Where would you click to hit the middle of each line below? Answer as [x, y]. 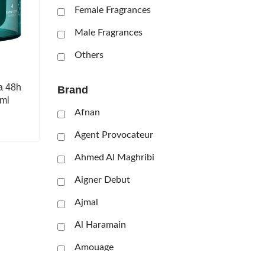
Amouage [94, 247]
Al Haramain [100, 225]
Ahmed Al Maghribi [114, 157]
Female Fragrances [112, 10]
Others [89, 55]
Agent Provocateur [114, 135]
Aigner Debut [102, 180]
